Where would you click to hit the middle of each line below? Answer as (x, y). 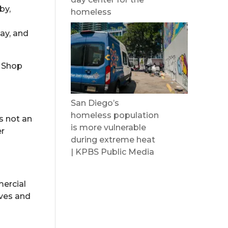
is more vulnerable (109, 127)
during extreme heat (113, 140)
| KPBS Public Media (113, 152)
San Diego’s (95, 103)
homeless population (115, 115)
